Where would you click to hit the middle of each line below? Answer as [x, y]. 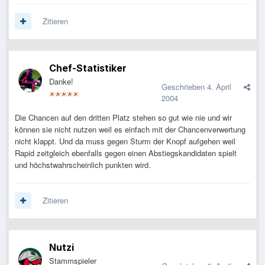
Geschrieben [184, 87]
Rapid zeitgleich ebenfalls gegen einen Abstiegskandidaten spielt [126, 153]
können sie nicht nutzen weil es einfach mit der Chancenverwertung [130, 130]
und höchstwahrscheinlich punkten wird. [83, 165]
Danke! [61, 82]
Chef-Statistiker [88, 68]
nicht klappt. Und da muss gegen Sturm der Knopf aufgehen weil [125, 141]
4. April [219, 87]
